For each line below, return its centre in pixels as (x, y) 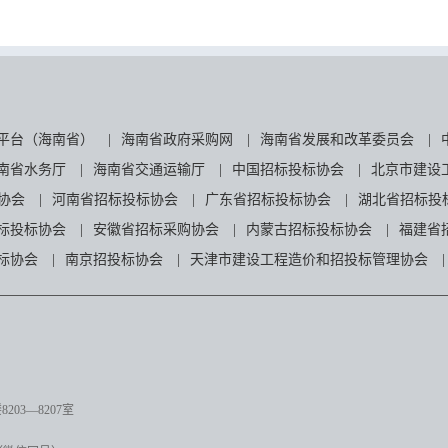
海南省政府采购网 (177, 139)
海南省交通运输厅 (149, 169)
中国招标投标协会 (288, 169)
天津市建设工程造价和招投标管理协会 (309, 259)
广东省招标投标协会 (268, 199)
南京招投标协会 (114, 259)
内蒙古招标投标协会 (309, 229)
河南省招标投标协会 (115, 199)
